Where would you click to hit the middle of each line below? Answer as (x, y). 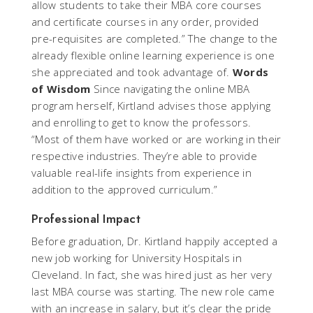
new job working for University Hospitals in (137, 258)
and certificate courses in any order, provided (145, 22)
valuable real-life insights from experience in (141, 173)
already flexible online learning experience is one (153, 56)
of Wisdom (61, 89)
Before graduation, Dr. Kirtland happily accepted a (154, 241)
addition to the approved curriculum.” (125, 190)
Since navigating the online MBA (170, 89)
